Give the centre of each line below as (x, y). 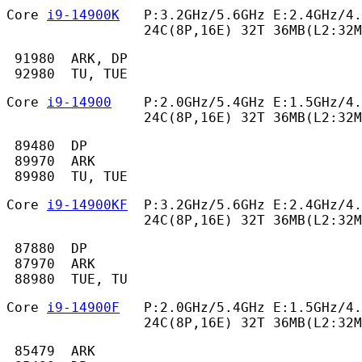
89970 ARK (51, 162)
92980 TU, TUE (71, 74)
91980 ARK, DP (67, 59)
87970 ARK (51, 264)
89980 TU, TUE (71, 177)
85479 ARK (51, 351)
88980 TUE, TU (71, 280)
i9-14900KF (87, 205)
